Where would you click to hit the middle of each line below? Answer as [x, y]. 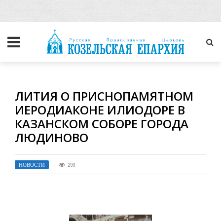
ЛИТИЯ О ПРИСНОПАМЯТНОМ [104, 96]
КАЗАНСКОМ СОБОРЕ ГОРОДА [102, 124]
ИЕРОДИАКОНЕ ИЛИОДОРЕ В [100, 110]
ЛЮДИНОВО [52, 137]
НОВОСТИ [32, 165]
